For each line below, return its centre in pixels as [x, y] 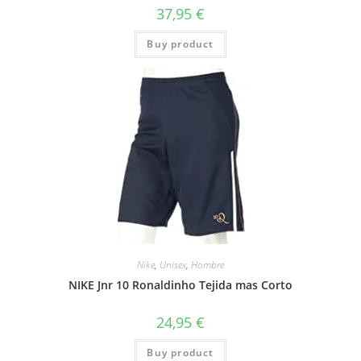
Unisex [173, 264]
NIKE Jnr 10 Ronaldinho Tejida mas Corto [180, 284]
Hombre [207, 264]
